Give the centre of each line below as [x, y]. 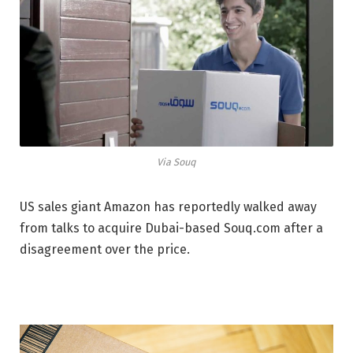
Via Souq [176, 162]
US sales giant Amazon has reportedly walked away [168, 207]
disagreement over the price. [105, 250]
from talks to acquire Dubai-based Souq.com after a [171, 229]
